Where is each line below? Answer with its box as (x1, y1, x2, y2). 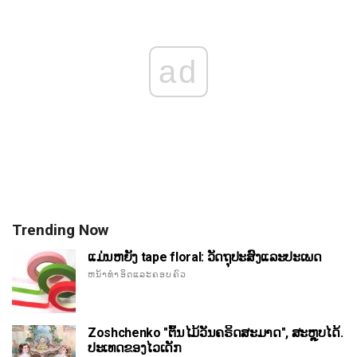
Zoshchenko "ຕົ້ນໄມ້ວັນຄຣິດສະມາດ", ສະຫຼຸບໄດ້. (88, 325, 343, 341)
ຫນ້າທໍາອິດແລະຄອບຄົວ (88, 269, 186, 280)
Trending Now (12, 221, 108, 240)
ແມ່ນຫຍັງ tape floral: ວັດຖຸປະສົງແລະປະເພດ (88, 249, 322, 265)
